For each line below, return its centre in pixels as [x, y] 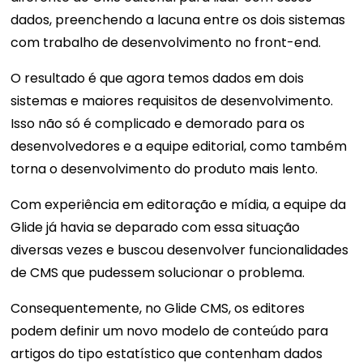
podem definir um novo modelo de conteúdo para [170, 331]
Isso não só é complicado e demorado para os [158, 124]
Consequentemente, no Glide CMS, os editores [158, 309]
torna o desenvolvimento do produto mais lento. [166, 169]
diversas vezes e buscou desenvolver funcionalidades [180, 250]
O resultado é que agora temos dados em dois [158, 79]
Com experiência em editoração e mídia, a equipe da [179, 205]
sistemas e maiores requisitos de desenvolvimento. [172, 101]
